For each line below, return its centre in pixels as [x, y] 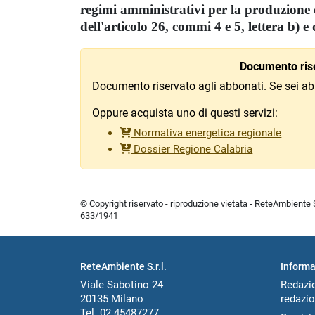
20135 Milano [112, 298]
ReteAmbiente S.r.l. [123, 266]
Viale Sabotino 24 [122, 284]
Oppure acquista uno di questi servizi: [185, 113]
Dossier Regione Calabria [192, 149]
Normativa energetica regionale [206, 133]
